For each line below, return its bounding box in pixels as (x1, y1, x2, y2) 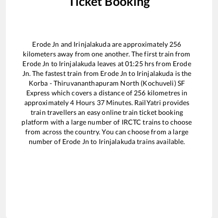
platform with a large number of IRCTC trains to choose (21, 118, 192, 127)
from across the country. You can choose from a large (25, 127, 188, 136)
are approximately (110, 40, 170, 49)
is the (173, 69, 192, 78)
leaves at (95, 59, 125, 68)
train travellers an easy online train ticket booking (31, 108, 183, 117)
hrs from (143, 59, 173, 68)
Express (26, 89, 52, 97)
